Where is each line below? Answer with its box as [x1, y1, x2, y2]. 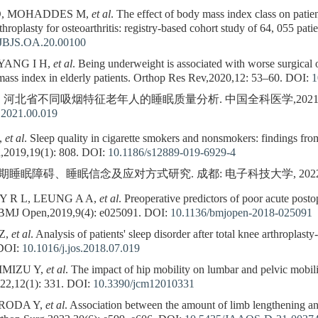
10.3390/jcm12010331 [93, 278, 194, 291]
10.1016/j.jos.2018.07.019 [22, 242, 140, 256]
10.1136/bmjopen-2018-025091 [170, 207, 312, 220]
